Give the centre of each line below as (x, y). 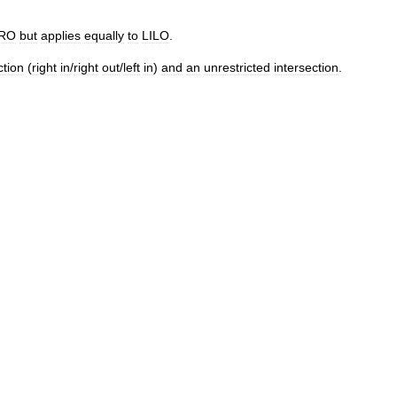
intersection (306, 67)
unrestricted (237, 67)
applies (61, 35)
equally (104, 35)
